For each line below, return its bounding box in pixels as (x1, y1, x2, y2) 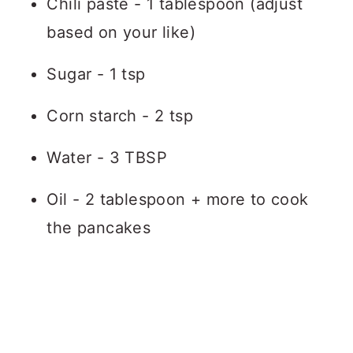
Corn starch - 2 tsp (46, 106, 193, 125)
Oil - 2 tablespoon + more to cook (46, 190, 309, 209)
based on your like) (46, 23, 195, 42)
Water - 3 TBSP (46, 148, 167, 167)
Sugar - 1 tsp (46, 65, 146, 84)
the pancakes (46, 218, 151, 237)
